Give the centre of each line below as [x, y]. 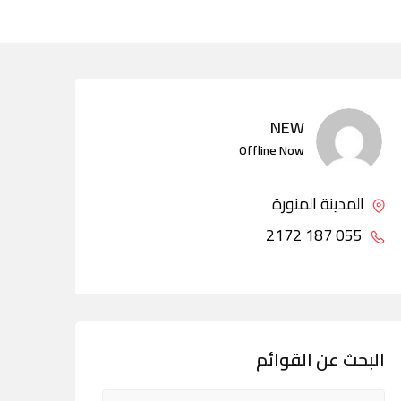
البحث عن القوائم [320, 359]
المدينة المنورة [320, 204]
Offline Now [272, 150]
